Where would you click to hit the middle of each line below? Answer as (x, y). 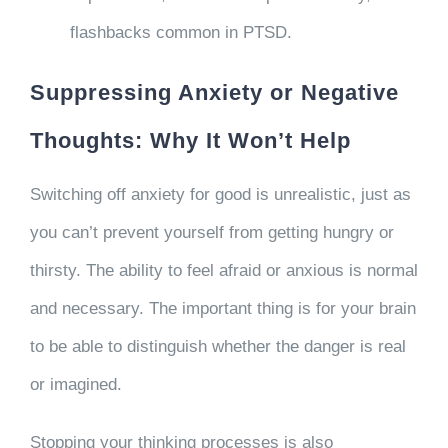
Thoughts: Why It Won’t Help (190, 140)
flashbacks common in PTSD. (180, 32)
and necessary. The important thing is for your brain (222, 308)
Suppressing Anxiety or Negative (214, 92)
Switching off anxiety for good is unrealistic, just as (220, 194)
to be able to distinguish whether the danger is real (217, 346)
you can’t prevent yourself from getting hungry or (211, 232)
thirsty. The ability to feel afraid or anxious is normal (223, 270)
